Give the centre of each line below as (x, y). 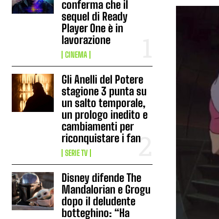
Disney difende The (102, 178)
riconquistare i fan (101, 138)
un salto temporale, (104, 103)
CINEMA (76, 55)
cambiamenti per (98, 126)
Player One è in (93, 28)
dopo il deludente (99, 201)
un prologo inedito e (105, 115)
